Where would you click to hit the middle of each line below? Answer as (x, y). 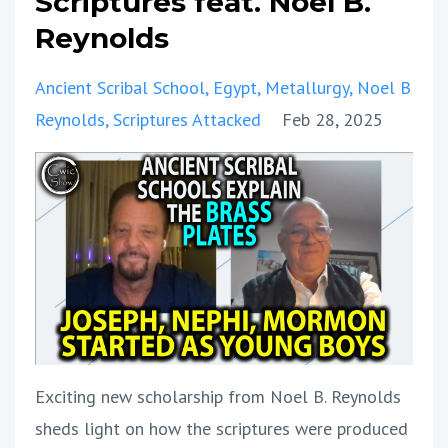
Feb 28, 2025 (332, 120)
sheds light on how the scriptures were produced (221, 428)
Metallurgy (307, 88)
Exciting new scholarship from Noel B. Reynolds (218, 396)
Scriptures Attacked (187, 120)
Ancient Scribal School (120, 88)
